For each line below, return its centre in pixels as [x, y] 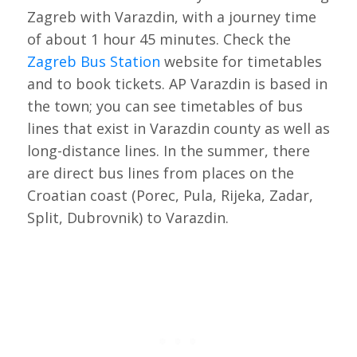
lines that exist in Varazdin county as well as [178, 129]
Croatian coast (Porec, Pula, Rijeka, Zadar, [170, 196]
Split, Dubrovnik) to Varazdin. [127, 218]
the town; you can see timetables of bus [165, 106]
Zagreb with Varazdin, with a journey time [171, 17]
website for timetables [241, 62]
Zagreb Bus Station [93, 62]
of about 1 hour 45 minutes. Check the [159, 39]
